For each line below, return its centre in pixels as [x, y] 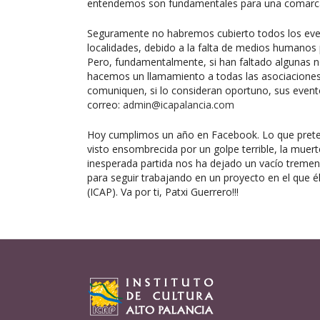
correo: [105, 104]
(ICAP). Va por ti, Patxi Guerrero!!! [163, 191]
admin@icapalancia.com [179, 104]
